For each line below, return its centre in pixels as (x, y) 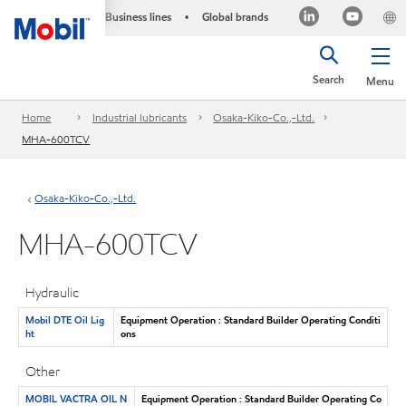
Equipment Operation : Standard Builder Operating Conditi (250, 319)
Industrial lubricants (139, 118)
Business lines (138, 17)
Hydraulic (53, 293)
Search (329, 79)
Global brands (235, 17)
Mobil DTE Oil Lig (64, 319)
